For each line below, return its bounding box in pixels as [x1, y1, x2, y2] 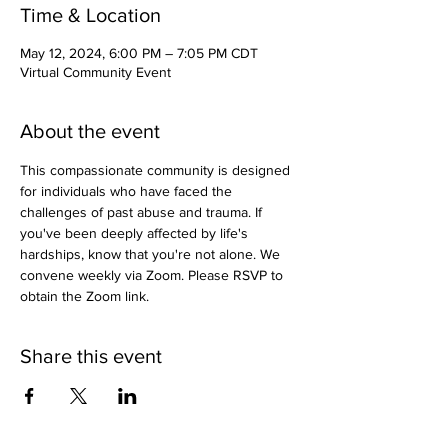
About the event [20, 119, 160, 142]
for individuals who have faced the [20, 182, 236, 199]
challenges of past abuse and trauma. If [20, 203, 266, 220]
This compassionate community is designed [20, 161, 294, 178]
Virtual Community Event [20, 63, 171, 80]
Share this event [20, 344, 162, 367]
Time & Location [20, 3, 161, 26]
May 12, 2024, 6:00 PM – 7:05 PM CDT [20, 44, 258, 61]
